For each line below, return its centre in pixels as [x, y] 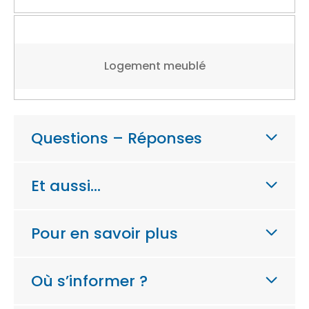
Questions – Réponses [117, 138]
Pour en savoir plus [104, 233]
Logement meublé [154, 66]
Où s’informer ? [89, 281]
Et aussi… [66, 186]
